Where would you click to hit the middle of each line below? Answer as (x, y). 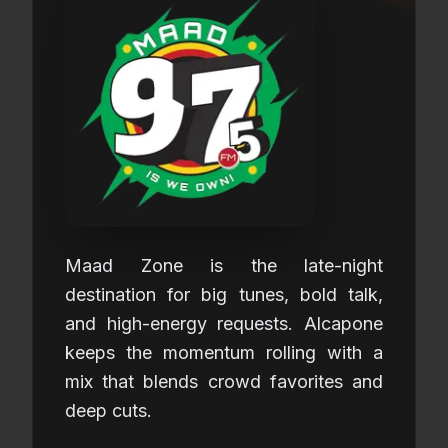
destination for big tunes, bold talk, (224, 294)
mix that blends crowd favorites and (224, 381)
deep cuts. (108, 410)
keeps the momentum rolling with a (224, 352)
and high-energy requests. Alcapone (224, 323)
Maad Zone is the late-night (224, 265)
